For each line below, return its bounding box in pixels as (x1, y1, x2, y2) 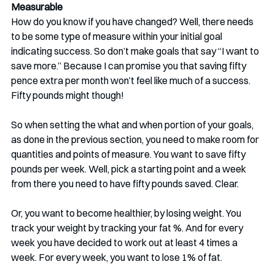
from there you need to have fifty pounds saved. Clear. (11, 177, 239, 190)
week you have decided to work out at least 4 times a (11, 236, 239, 249)
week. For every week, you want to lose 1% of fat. (11, 251, 222, 263)
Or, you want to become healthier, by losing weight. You (11, 207, 243, 219)
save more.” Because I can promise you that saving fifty (11, 60, 248, 72)
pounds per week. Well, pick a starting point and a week (11, 163, 248, 175)
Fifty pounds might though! (11, 89, 124, 101)
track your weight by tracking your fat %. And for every (11, 222, 245, 234)
